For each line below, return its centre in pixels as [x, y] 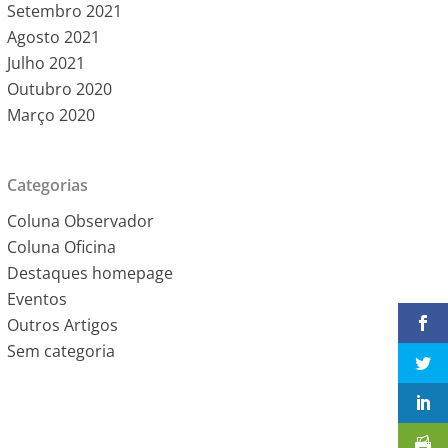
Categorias [47, 185]
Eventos [36, 299]
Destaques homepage [89, 273]
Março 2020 [50, 115]
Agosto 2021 [53, 37]
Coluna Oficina [61, 247]
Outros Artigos [62, 325]
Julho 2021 [45, 63]
